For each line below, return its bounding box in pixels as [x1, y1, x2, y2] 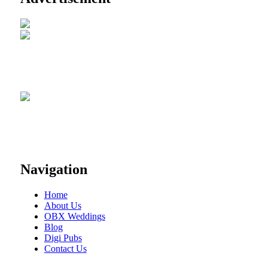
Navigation [20, 162, 87, 178]
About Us [44, 200, 81, 211]
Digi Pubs [44, 233, 82, 243]
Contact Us [44, 243, 87, 254]
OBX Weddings [44, 211, 105, 222]
